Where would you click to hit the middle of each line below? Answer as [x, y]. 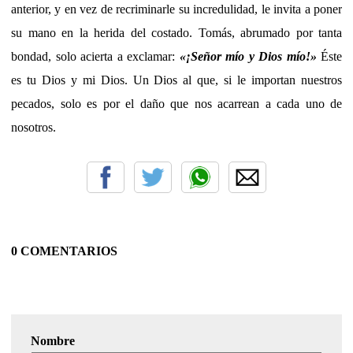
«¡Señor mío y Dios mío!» [248, 56]
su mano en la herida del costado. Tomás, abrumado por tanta [176, 32]
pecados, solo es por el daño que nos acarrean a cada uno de [176, 103]
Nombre [53, 340]
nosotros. [33, 127]
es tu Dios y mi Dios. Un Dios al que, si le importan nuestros [176, 80]
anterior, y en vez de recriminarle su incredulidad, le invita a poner [176, 9]
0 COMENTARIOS [64, 251]
